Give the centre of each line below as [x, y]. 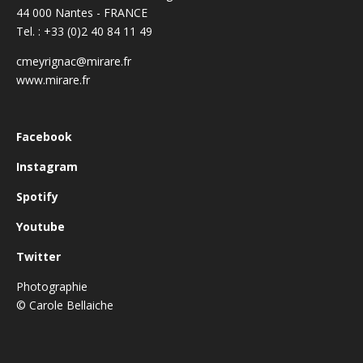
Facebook [44, 136]
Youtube [41, 226]
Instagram [47, 166]
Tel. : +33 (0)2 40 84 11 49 [84, 32]
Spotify [37, 196]
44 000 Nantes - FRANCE [82, 13]
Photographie [52, 286]
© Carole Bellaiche [65, 305]
